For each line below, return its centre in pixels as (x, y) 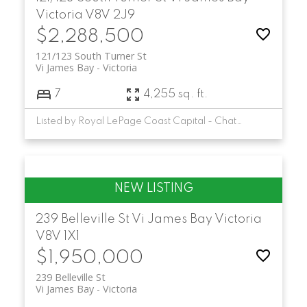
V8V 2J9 (110, 15)
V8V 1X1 (57, 237)
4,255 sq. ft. (176, 94)
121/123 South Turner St (91, 56)
